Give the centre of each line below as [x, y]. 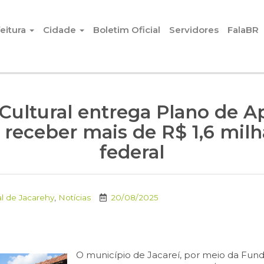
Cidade [61, 30]
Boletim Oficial [127, 30]
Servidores [194, 30]
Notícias [75, 197]
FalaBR [243, 30]
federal [132, 152]
